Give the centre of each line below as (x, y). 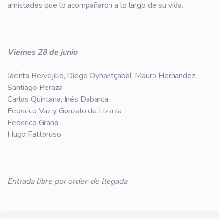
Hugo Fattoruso (34, 134)
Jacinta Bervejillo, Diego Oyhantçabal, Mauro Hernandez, (102, 76)
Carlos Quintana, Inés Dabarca (58, 99)
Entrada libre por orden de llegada (67, 181)
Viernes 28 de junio (42, 52)
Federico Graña (33, 123)
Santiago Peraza (35, 88)
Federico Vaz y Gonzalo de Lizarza (65, 111)
